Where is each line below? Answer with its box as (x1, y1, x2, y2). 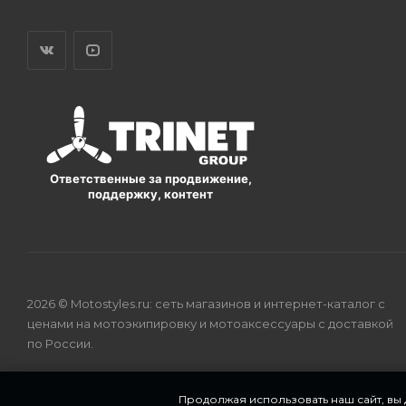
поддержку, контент (88, 187, 213, 202)
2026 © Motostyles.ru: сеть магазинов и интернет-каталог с (27, 296, 385, 312)
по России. (27, 336, 93, 352)
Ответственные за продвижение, (49, 171, 252, 187)
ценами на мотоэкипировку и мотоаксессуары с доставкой (27, 316, 393, 332)
